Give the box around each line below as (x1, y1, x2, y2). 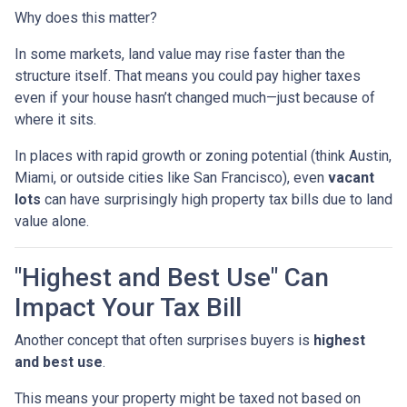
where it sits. (15, 111, 96, 129)
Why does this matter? (15, 9, 157, 27)
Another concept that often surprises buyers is (15, 332, 313, 350)
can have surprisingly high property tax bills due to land (41, 191, 392, 209)
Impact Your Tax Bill (15, 293, 242, 323)
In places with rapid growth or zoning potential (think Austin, (15, 147, 392, 165)
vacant (328, 169, 374, 187)
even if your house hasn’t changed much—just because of (15, 89, 375, 107)
